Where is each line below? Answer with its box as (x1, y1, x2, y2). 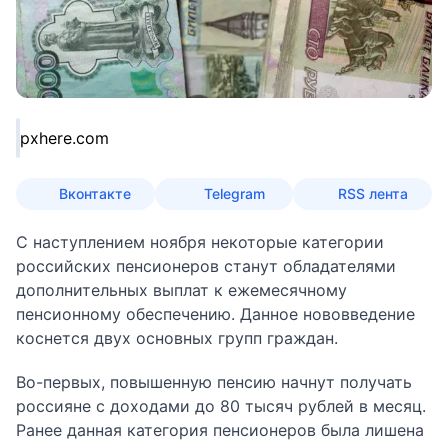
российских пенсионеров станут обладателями (16, 255, 396, 276)
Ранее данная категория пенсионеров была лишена (16, 419, 424, 440)
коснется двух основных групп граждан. (16, 327, 338, 348)
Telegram (203, 184, 265, 202)
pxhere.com (20, 127, 109, 148)
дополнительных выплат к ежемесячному (16, 279, 347, 300)
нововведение (298, 303, 415, 324)
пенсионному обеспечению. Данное (16, 303, 298, 324)
